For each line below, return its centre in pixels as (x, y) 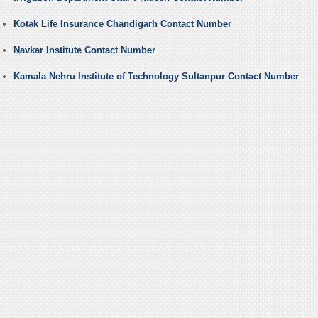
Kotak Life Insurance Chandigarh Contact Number (122, 24)
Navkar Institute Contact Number (84, 50)
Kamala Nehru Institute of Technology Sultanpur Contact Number (156, 77)
